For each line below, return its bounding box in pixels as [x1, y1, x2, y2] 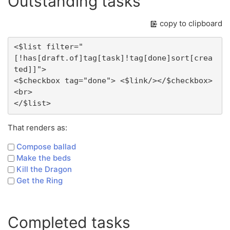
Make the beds [16, 152, 71, 163]
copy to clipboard [160, 18, 222, 28]
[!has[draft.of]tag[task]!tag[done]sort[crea [13, 53, 213, 63]
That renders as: [8, 122, 67, 132]
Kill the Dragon [16, 164, 72, 174]
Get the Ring [16, 175, 63, 185]
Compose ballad [16, 141, 76, 151]
